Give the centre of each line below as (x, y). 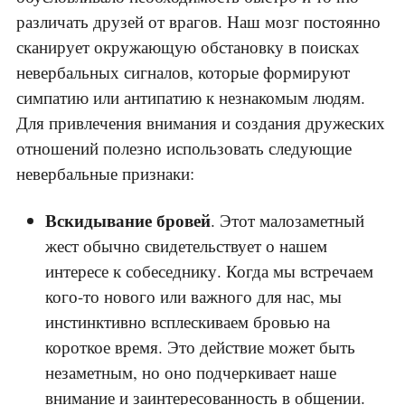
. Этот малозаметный (287, 221)
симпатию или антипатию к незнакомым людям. (191, 98)
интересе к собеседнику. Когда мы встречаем (209, 271)
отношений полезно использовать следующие (184, 148)
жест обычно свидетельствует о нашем (186, 246)
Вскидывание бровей (128, 221)
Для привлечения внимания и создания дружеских (201, 123)
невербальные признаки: (105, 174)
